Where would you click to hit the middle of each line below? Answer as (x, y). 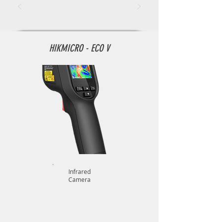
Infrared (79, 171)
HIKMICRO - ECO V (79, 48)
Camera (79, 179)
